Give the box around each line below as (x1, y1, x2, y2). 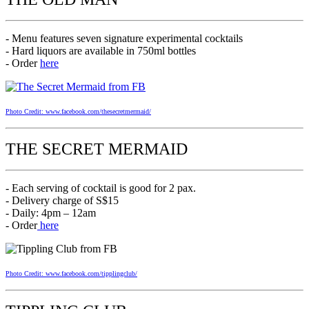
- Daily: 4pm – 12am (6, 206, 96, 219)
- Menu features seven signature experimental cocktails (6, 32, 243, 44)
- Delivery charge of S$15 (6, 194, 119, 206)
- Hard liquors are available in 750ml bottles (6, 44, 196, 57)
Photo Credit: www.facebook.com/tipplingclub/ (6, 269, 137, 277)
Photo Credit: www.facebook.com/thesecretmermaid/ (6, 107, 151, 115)
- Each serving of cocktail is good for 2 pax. (6, 181, 196, 194)
